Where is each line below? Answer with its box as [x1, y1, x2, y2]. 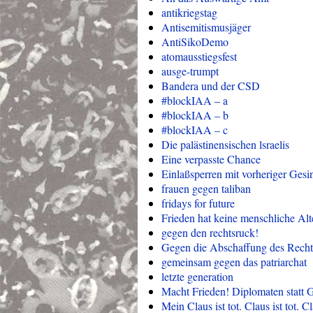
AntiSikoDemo [161, 34, 228, 49]
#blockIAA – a [161, 93, 228, 108]
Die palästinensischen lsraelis [161, 137, 289, 152]
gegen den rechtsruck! [161, 225, 259, 240]
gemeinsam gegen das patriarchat [161, 254, 307, 269]
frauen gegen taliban [161, 181, 251, 196]
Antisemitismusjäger [161, 20, 251, 34]
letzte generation [161, 269, 233, 284]
